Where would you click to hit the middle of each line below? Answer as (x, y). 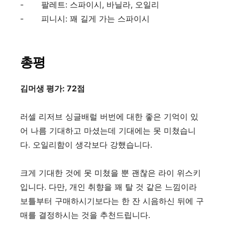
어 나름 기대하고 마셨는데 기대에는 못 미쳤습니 (108, 130)
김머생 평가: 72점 (52, 88)
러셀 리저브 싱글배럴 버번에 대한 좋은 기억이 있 (109, 116)
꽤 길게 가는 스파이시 (110, 18)
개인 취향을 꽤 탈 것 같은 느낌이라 (133, 187)
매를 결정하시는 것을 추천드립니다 (84, 215)
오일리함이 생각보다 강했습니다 (91, 144)
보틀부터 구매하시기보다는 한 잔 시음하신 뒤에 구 (112, 201)
